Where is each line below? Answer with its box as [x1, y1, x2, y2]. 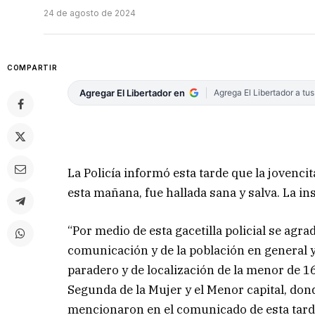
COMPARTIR [7, 63, 58, 72]
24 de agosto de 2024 [44, 8, 136, 19]
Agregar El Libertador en [79, 87, 186, 99]
